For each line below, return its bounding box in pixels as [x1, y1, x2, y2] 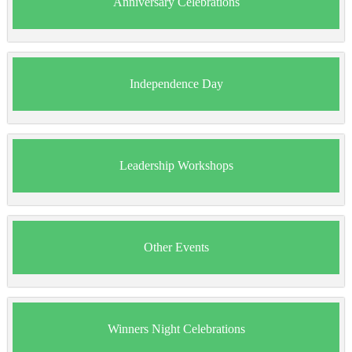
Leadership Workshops [119, 159, 233, 173]
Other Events [143, 240, 209, 255]
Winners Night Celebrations [107, 322, 245, 336]
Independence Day [129, 77, 223, 91]
